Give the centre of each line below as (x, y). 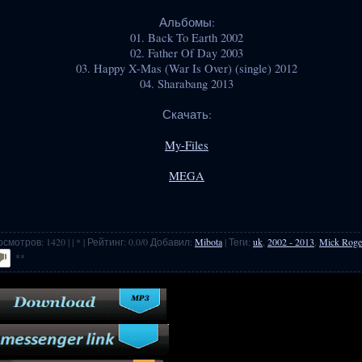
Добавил (170, 241)
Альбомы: (187, 22)
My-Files (187, 145)
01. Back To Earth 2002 (187, 37)
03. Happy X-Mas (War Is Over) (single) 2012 (187, 68)
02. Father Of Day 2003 (187, 53)
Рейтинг (105, 241)
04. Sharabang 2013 (187, 83)
